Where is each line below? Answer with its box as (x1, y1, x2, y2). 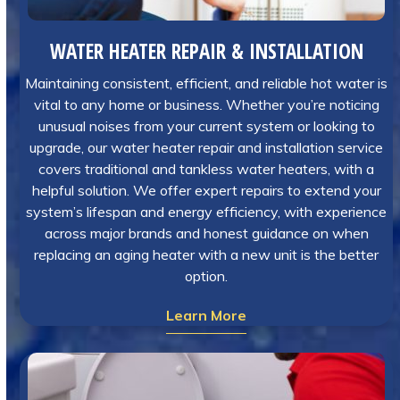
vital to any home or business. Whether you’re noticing (33, 96, 379, 113)
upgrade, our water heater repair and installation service (29, 138, 384, 156)
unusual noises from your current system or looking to (37, 117, 375, 135)
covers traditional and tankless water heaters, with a (38, 160, 375, 178)
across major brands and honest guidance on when (44, 224, 369, 242)
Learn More (166, 306, 247, 324)
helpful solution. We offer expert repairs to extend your (31, 181, 381, 199)
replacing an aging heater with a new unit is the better (34, 246, 379, 263)
